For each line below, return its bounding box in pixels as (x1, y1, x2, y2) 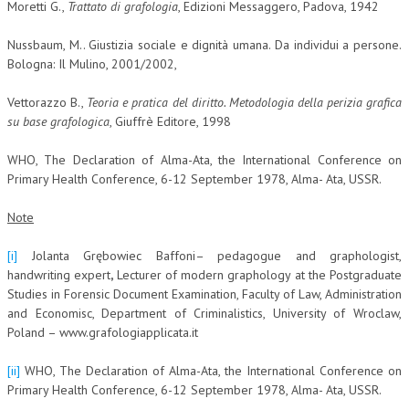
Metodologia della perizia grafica (228, 93, 403, 110)
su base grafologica (7, 112, 110, 130)
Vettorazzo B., (7, 93, 88, 110)
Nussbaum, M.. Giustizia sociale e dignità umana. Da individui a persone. (7, 36, 402, 53)
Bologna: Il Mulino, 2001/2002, (7, 55, 177, 72)
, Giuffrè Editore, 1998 (110, 112, 231, 130)
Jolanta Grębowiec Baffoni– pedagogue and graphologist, (17, 246, 402, 264)
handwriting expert (7, 266, 111, 283)
